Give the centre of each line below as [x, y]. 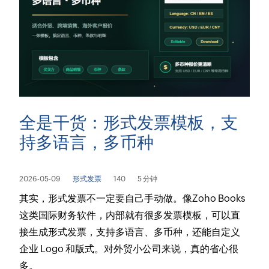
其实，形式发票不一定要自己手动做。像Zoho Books [133, 198]
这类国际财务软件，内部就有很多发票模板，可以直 [130, 215]
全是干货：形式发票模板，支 [129, 122]
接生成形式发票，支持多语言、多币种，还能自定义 [130, 232]
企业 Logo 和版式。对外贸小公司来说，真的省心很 [129, 249]
